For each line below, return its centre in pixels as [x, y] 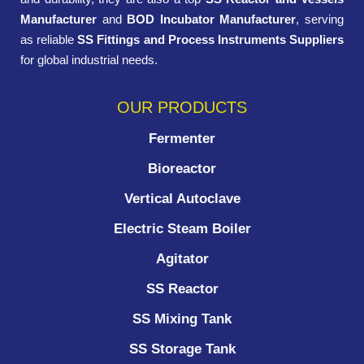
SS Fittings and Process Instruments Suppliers [211, 39]
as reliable [49, 39]
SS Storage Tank [182, 349]
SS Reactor [182, 288]
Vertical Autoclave [182, 198]
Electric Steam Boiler [182, 228]
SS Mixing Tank [182, 318]
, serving [320, 19]
